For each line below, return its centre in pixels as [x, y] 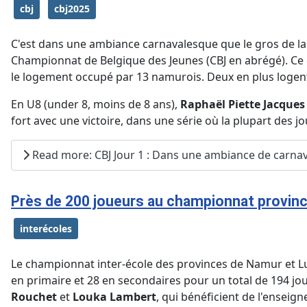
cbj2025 [72, 8]
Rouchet [34, 296]
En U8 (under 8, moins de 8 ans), [96, 104]
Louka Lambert [114, 296]
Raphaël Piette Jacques [243, 104]
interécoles [46, 228]
